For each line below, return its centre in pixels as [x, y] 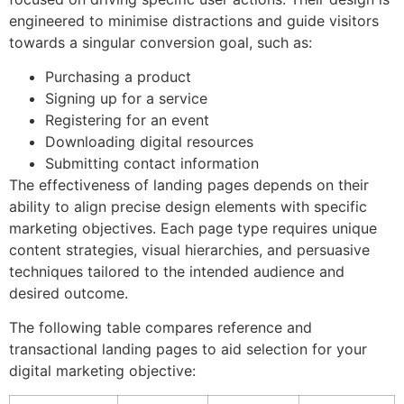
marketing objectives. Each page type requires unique [193, 229]
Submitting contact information [152, 164]
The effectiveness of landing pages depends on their [189, 185]
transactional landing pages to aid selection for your [188, 349]
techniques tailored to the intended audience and [177, 272]
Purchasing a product [118, 77]
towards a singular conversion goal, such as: [161, 42]
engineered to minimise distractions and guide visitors [194, 20]
